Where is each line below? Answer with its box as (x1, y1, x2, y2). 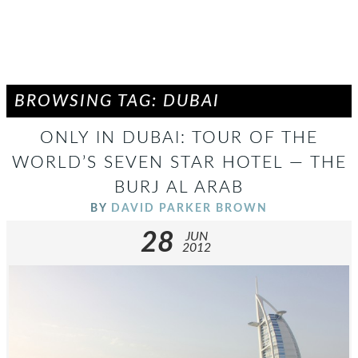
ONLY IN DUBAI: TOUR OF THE (40, 129, 318, 146)
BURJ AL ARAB (114, 179, 244, 196)
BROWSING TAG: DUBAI (14, 93, 220, 109)
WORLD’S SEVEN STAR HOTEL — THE (11, 154, 347, 171)
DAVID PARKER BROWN (111, 202, 268, 214)
